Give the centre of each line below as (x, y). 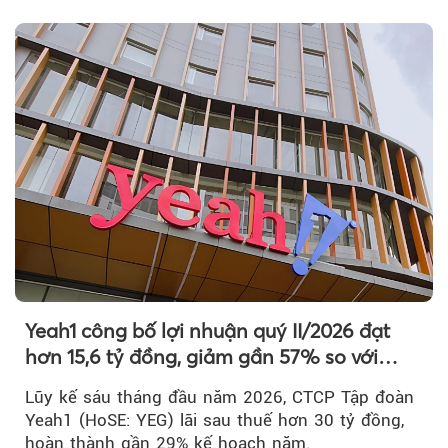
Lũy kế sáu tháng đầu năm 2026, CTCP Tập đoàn (219, 396)
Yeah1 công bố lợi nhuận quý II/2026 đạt (207, 330)
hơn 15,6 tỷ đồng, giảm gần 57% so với (201, 356)
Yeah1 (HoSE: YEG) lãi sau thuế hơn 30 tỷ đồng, (214, 419)
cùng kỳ (60, 382)
